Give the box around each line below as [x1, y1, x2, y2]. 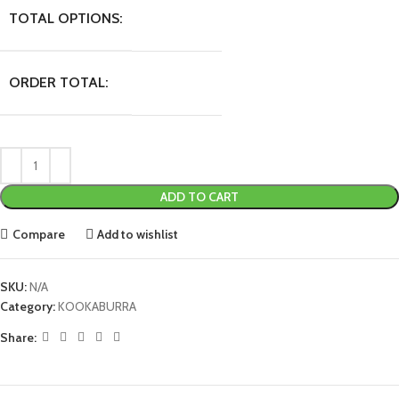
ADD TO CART [160, 189, 239, 205]
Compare [12, 225, 65, 242]
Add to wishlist [97, 225, 179, 242]
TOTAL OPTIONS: [9, 10, 123, 27]
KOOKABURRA [58, 298, 136, 314]
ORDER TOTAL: [9, 74, 109, 91]
